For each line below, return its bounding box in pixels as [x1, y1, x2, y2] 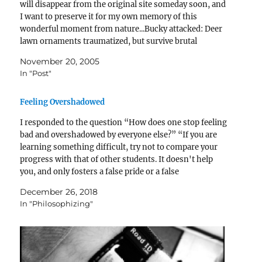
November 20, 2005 [20, 56, 100, 67]
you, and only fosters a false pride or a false [20, 167, 180, 177]
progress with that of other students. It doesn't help [20, 154, 213, 165]
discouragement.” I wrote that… [20, 179, 139, 189]
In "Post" [20, 68, 52, 78]
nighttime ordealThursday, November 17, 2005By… [20, 49, 209, 59]
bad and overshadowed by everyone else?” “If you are [20, 130, 218, 140]
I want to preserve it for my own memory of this [20, 12, 198, 22]
